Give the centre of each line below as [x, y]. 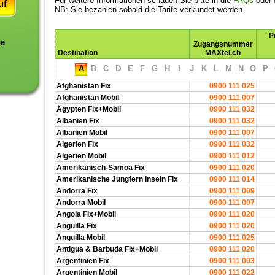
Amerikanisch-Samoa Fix [101, 168]
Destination [78, 53]
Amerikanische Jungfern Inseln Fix [117, 179]
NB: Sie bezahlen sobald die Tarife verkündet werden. [150, 10]
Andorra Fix [77, 191]
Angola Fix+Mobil [86, 214]
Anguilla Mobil [81, 238]
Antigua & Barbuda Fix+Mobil [107, 249]
